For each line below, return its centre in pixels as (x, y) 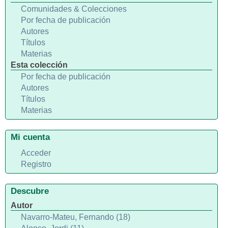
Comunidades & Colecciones (74, 9)
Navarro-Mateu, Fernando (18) (76, 217)
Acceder (36, 153)
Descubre (30, 191)
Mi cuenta (30, 137)
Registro (36, 164)
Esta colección (39, 65)
